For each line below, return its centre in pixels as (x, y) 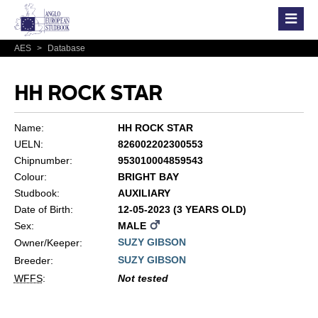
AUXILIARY (144, 193)
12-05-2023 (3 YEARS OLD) (182, 209)
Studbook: (37, 193)
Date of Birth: (43, 209)
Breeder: (33, 260)
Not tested (143, 278)
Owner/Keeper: (48, 242)
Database (65, 48)
